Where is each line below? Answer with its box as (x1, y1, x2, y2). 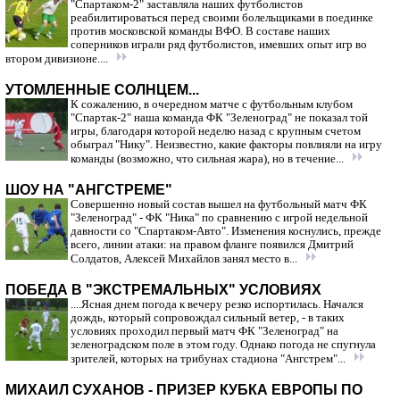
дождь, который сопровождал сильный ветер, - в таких (71, 312, 345, 324)
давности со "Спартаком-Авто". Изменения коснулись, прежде (71, 225, 381, 237)
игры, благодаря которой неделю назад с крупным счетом (71, 125, 361, 137)
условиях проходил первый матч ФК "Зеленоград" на (71, 325, 338, 337)
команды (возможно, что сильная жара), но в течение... (71, 153, 346, 165)
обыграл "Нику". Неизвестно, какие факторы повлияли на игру (71, 138, 382, 151)
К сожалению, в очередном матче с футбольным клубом (71, 98, 353, 111)
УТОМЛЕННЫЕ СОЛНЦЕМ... (5, 82, 199, 97)
